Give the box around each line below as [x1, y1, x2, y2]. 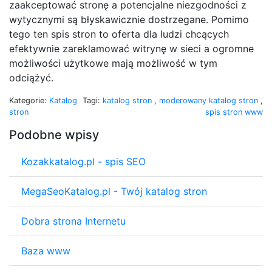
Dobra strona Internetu [21, 214, 126, 227]
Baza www [21, 244, 70, 257]
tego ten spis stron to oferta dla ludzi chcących [9, 27, 229, 40]
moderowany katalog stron [159, 95, 260, 105]
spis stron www [205, 107, 263, 117]
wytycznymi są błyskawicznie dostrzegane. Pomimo [9, 13, 249, 25]
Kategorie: [9, 95, 49, 105]
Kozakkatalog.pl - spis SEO [21, 155, 146, 168]
